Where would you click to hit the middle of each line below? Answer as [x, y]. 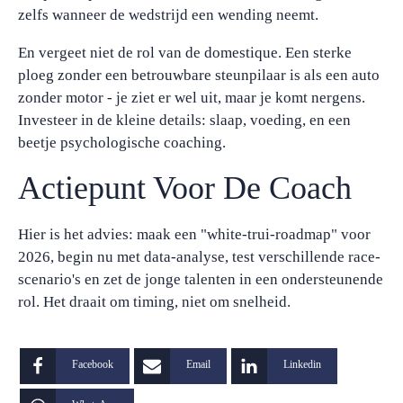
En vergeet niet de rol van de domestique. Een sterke [185, 53]
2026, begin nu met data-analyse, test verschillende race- [199, 257]
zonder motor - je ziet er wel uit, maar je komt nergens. [192, 98]
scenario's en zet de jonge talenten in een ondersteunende [201, 279]
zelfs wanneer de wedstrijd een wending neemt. [168, 15]
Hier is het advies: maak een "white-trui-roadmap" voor [194, 234]
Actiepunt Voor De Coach [185, 188]
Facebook [93, 365]
